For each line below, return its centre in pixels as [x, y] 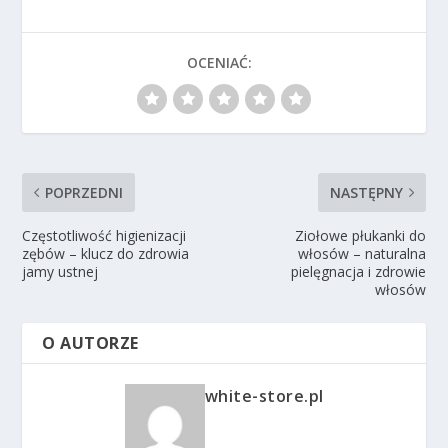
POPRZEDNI [84, 193]
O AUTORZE [90, 343]
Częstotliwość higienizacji [104, 236]
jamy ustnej [60, 272]
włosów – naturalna [361, 254]
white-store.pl [264, 396]
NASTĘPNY [366, 193]
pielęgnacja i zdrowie [358, 272]
